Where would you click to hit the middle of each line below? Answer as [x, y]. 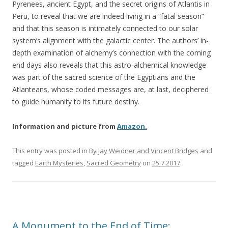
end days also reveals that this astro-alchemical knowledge [109, 65]
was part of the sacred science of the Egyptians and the [104, 77]
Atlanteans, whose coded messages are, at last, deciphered [110, 90]
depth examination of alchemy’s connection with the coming [111, 53]
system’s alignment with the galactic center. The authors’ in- [110, 41]
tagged [24, 163]
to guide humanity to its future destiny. [76, 102]
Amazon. [132, 126]
